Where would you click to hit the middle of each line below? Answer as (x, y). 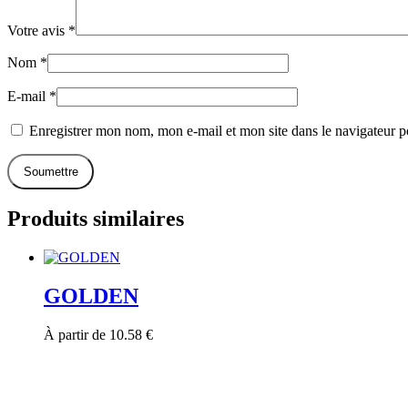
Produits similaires (96, 219)
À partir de (76, 335)
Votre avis (38, 30)
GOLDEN (91, 296)
